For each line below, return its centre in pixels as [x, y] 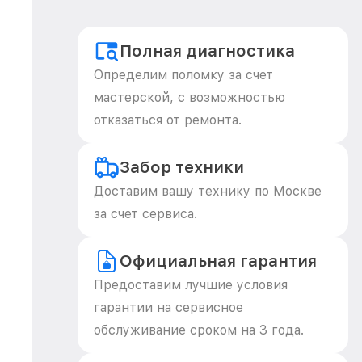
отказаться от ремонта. [168, 120]
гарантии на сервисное [168, 307]
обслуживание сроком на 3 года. [199, 330]
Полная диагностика [207, 51]
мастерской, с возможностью [189, 97]
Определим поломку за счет [183, 75]
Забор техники [182, 167]
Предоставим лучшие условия [191, 285]
